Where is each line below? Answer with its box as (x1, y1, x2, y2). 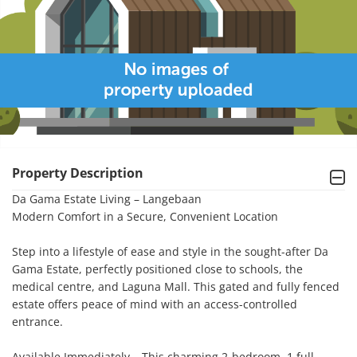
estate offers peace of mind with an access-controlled (12, 296, 297, 312)
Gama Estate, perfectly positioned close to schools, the (12, 261, 303, 277)
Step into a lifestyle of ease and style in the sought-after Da (12, 244, 328, 259)
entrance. (12, 314, 63, 329)
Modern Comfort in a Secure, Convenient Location (12, 209, 278, 224)
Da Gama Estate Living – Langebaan (12, 191, 205, 206)
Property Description (12, 164, 143, 182)
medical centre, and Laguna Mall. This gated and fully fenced (12, 279, 339, 294)
